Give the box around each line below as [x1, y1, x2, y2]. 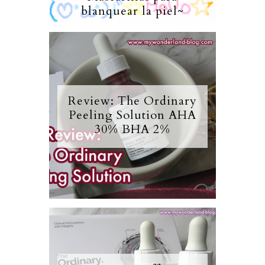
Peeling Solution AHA [68, 107, 196, 124]
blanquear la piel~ [80, 3, 184, 20]
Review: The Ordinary [67, 93, 197, 109]
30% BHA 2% [94, 121, 170, 138]
